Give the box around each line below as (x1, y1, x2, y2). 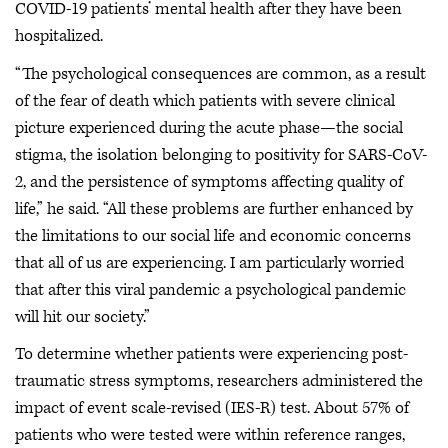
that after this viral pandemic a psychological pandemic (15, 278, 406, 301)
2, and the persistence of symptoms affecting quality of (15, 170, 403, 193)
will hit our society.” (15, 305, 150, 328)
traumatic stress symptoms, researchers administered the (15, 370, 423, 393)
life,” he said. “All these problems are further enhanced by (15, 197, 413, 220)
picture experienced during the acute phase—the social (15, 116, 403, 139)
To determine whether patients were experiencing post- (15, 343, 408, 366)
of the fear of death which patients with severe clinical (15, 89, 395, 112)
